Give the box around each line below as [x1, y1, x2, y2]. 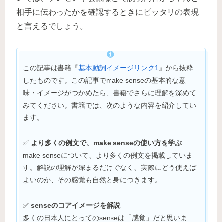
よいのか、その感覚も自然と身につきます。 [23, 175, 162, 184]
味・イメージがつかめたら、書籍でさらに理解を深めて [23, 89, 196, 97]
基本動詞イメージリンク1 [78, 64, 159, 72]
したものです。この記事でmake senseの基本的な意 [23, 76, 186, 84]
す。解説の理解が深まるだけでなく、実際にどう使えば [23, 163, 196, 171]
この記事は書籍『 [23, 64, 78, 72]
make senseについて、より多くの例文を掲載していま [23, 151, 193, 159]
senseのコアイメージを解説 [31, 201, 120, 209]
